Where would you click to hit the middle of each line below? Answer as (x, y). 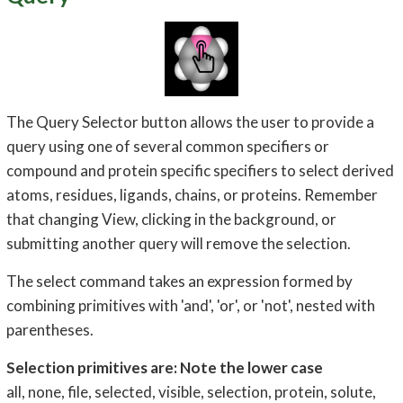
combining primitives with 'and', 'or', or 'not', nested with (190, 305)
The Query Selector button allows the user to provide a (190, 121)
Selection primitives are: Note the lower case (164, 367)
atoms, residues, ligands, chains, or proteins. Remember (192, 194)
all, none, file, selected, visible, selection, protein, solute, (191, 391)
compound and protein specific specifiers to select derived (200, 170)
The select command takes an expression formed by (179, 281)
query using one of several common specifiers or (167, 146)
